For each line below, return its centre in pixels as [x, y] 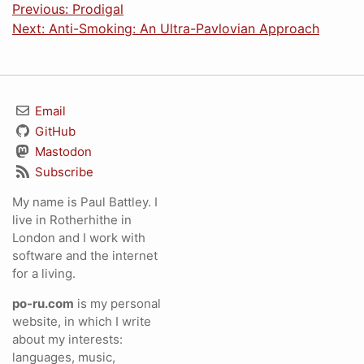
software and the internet [85, 256]
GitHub [54, 131]
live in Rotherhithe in [72, 220]
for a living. [44, 273]
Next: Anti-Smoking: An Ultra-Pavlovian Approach [166, 28]
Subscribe [63, 172]
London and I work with [79, 238]
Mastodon [62, 152]
